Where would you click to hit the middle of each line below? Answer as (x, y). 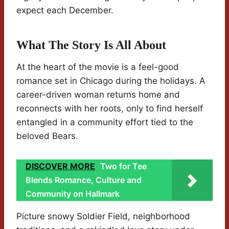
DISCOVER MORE (60, 166)
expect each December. (65, 10)
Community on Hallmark (73, 194)
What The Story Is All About (91, 45)
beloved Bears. (47, 136)
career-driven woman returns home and (98, 95)
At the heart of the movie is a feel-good (98, 67)
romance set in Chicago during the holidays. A (111, 81)
